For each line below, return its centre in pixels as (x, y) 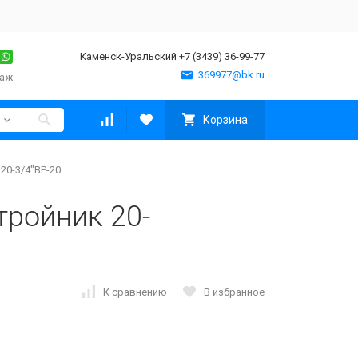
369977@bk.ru (231, 75)
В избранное (234, 292)
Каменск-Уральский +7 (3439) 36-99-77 (172, 56)
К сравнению (135, 292)
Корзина (225, 120)
